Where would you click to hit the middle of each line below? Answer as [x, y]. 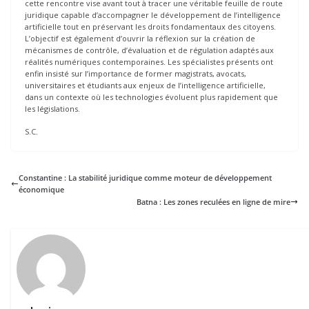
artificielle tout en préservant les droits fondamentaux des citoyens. [150, 26]
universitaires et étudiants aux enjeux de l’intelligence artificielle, [145, 85]
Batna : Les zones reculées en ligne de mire [213, 202]
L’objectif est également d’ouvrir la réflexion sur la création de [140, 38]
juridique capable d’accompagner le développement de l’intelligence [153, 14]
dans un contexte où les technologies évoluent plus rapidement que [151, 97]
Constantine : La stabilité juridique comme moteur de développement [145, 178]
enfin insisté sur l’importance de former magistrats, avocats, [136, 73]
